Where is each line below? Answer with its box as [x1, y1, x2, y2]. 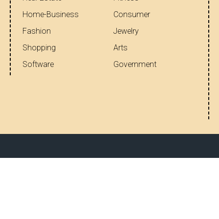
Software [22, 58, 54, 70]
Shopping [22, 42, 56, 54]
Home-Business [22, 8, 79, 21]
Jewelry [113, 25, 139, 37]
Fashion [22, 25, 51, 37]
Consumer [113, 8, 150, 21]
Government [113, 58, 156, 70]
